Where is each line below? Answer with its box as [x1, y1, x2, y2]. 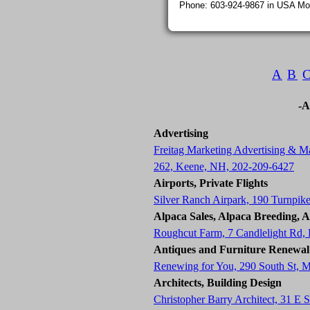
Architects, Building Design [154, 277, 282, 289]
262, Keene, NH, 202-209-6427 [154, 161, 294, 172]
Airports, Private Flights [154, 177, 268, 189]
